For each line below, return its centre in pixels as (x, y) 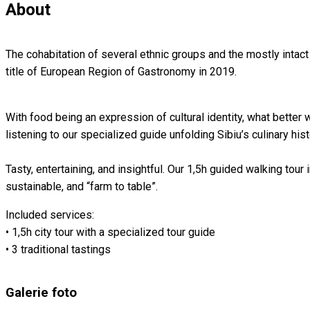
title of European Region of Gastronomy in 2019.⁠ (121, 71)
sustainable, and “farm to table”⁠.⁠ (82, 186)
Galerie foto (41, 293)
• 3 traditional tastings (58, 249)
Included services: (50, 215)
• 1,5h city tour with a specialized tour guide (110, 232)
